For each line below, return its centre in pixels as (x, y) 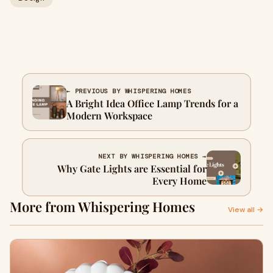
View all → (246, 210)
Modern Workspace (109, 115)
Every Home (179, 181)
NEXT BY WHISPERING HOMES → (152, 156)
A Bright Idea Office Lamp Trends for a (152, 103)
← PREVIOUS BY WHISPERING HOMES (129, 91)
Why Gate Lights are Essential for (132, 168)
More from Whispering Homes (102, 207)
